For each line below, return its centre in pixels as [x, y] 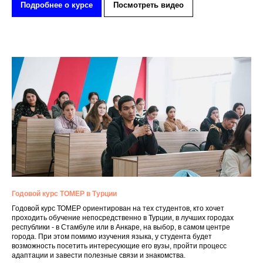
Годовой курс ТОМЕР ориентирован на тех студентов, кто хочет [118, 209]
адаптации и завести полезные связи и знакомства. [99, 256]
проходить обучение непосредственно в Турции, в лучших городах [123, 218]
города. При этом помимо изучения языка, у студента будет [112, 237]
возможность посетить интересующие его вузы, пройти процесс [119, 246]
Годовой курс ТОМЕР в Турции [64, 194]
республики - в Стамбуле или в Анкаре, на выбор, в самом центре [121, 227]
